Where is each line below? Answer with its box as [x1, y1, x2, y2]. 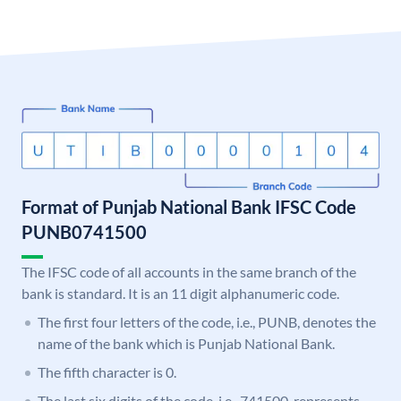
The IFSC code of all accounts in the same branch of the [21, 263, 356, 281]
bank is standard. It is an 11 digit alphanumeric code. [21, 285, 339, 303]
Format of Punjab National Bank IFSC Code [21, 196, 356, 218]
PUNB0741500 [21, 221, 147, 243]
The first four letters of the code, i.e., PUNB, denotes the [38, 313, 376, 331]
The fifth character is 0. [38, 363, 176, 381]
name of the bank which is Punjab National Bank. [38, 335, 335, 353]
